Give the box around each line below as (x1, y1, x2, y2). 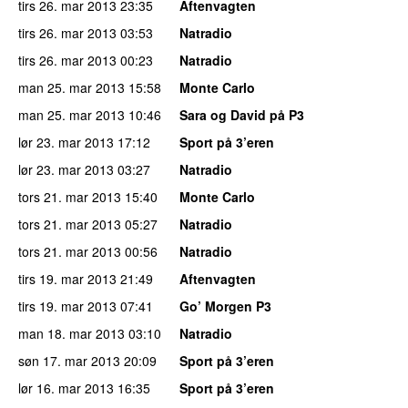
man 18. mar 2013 (18, 323, 125, 342)
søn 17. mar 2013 (18, 351, 120, 370)
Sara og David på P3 (179, 105, 304, 124)
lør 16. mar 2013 (18, 378, 114, 397)
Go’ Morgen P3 (179, 296, 271, 315)
